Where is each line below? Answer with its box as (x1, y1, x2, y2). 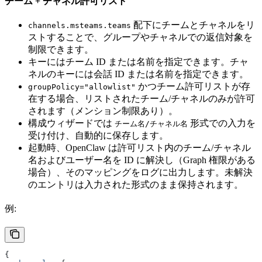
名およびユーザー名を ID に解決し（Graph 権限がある (28, 155, 256, 166)
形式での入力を (188, 118, 256, 129)
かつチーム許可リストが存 (136, 81, 250, 92)
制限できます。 (28, 44, 94, 55)
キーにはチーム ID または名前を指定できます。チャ (28, 57, 249, 67)
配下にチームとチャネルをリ (131, 20, 255, 30)
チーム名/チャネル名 (115, 119, 188, 129)
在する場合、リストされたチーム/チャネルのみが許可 (28, 94, 255, 104)
